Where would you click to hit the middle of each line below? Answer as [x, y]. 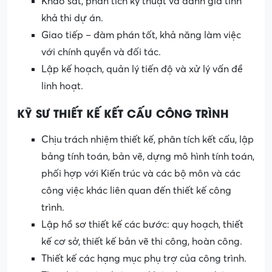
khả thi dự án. [72, 19]
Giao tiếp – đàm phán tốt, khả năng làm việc [141, 36]
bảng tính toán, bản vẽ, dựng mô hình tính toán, [148, 157]
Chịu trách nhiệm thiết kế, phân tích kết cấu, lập [148, 140]
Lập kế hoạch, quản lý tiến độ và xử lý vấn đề [142, 70]
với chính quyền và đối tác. [101, 53]
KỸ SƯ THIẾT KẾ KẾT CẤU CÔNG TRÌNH [123, 113]
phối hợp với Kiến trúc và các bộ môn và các [141, 174]
